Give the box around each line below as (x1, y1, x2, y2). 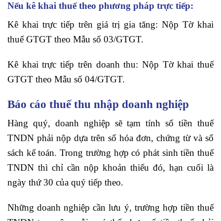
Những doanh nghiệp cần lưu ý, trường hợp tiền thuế (7, 202, 214, 213)
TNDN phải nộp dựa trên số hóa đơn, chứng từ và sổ (7, 133, 214, 144)
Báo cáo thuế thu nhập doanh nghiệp (7, 97, 189, 110)
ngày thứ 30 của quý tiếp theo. (7, 177, 123, 188)
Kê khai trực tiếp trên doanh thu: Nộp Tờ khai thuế (7, 59, 214, 70)
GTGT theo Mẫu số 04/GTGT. (7, 74, 125, 84)
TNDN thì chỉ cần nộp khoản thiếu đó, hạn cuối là (7, 162, 214, 173)
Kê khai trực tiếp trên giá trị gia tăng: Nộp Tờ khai (7, 19, 214, 30)
